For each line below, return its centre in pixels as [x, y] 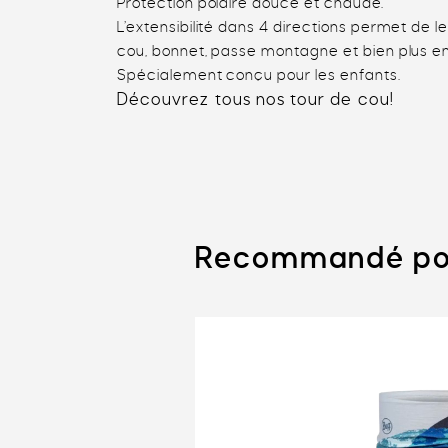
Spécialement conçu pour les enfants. [259, 75]
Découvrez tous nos [204, 100]
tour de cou [340, 100]
